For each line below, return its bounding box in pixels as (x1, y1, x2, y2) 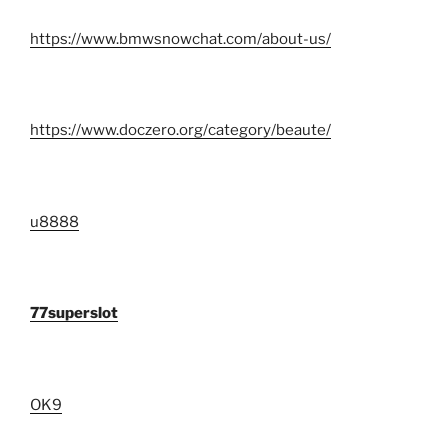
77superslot (30, 304, 118, 323)
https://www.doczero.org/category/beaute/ (30, 121, 331, 140)
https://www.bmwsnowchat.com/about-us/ (30, 29, 331, 48)
